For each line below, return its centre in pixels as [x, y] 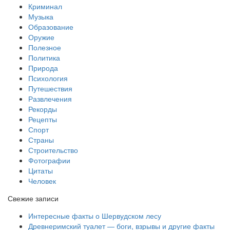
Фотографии [49, 160]
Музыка [41, 16]
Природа [43, 68]
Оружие [41, 37]
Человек [42, 180]
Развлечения [50, 98]
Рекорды [43, 109]
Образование [51, 26]
